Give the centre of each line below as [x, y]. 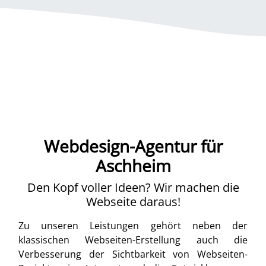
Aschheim [133, 166]
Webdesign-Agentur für [133, 146]
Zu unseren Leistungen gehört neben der [133, 226]
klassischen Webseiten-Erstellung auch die [133, 240]
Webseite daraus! [133, 202]
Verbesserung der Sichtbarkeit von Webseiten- [133, 254]
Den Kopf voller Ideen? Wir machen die [133, 187]
